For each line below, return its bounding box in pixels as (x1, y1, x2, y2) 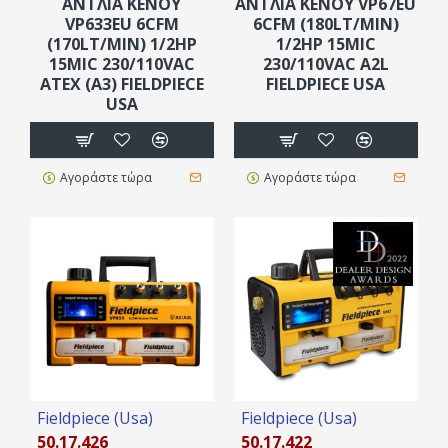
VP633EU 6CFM (64, 12, 179, 35)
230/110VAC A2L (262, 52, 389, 75)
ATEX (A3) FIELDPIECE (39, 72, 204, 95)
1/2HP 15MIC (275, 32, 376, 55)
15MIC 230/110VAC (48, 52, 195, 75)
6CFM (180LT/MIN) (252, 12, 399, 35)
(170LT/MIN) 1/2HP (46, 32, 197, 55)
